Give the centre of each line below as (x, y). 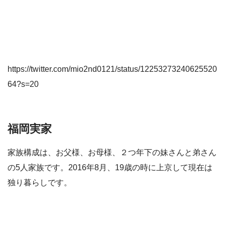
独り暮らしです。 (40, 183)
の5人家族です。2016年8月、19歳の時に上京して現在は (110, 168)
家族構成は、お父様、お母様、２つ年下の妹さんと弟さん (112, 153)
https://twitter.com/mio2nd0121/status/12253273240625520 (112, 69)
